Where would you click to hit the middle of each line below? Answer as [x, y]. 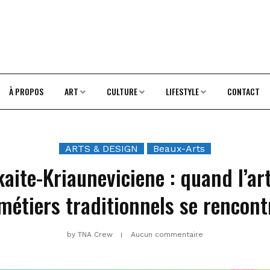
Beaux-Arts [179, 149]
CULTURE [122, 91]
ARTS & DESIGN [102, 149]
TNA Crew [95, 234]
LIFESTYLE [182, 91]
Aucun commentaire [167, 234]
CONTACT [243, 91]
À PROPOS [26, 91]
